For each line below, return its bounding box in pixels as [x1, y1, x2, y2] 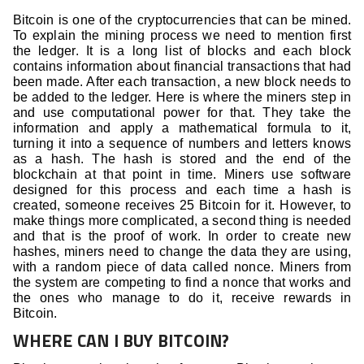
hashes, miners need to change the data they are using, [12, 245, 352, 259]
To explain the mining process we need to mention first [12, 28, 352, 43]
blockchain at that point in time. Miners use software [12, 167, 352, 182]
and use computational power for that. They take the [12, 106, 352, 120]
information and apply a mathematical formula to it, [12, 121, 352, 136]
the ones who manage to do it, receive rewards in [12, 291, 352, 305]
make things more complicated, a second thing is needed [12, 214, 352, 228]
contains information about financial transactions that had [12, 59, 352, 74]
